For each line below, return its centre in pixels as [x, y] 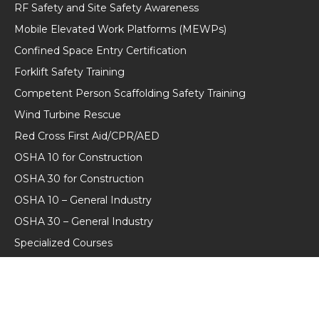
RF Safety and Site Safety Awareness [106, 8]
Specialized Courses [63, 243]
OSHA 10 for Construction [78, 157]
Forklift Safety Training [69, 72]
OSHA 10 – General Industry [83, 200]
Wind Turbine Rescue [68, 115]
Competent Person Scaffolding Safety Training [130, 93]
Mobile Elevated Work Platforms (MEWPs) [120, 29]
